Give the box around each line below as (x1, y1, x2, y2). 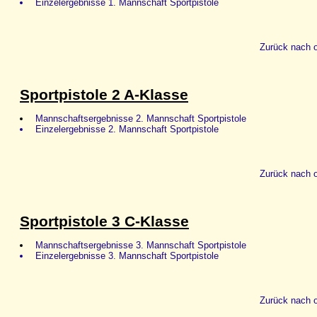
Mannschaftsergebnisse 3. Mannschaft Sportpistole (33, 240, 247, 251)
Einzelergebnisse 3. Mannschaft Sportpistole (33, 250, 219, 262)
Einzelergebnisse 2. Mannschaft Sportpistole (33, 123, 219, 134)
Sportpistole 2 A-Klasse (20, 86, 188, 103)
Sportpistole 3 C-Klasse (20, 212, 189, 230)
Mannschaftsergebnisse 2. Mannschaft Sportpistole (33, 113, 247, 124)
